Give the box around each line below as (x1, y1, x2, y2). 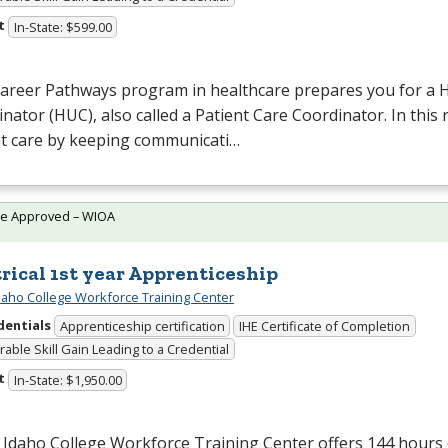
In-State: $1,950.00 (13, 370, 122, 389)
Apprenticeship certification (59, 317, 225, 336)
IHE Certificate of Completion (239, 317, 411, 336)
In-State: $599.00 (13, 17, 112, 36)
